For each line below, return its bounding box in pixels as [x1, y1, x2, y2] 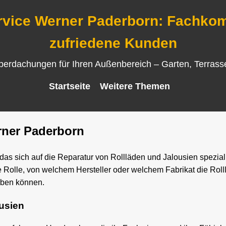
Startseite [48, 81, 90, 91]
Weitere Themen [99, 81, 170, 91]
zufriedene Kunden [49, 35, 177, 51]
